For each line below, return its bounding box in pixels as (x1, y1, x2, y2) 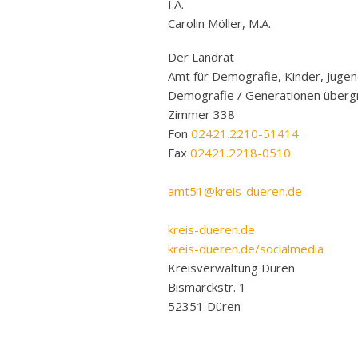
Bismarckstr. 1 (168, 279, 246, 295)
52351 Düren (168, 298, 241, 314)
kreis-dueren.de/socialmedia (168, 241, 324, 257)
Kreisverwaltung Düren (168, 260, 295, 276)
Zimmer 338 (168, 106, 235, 122)
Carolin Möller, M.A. (168, 15, 271, 31)
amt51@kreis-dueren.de (168, 183, 302, 199)
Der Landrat (168, 49, 234, 65)
